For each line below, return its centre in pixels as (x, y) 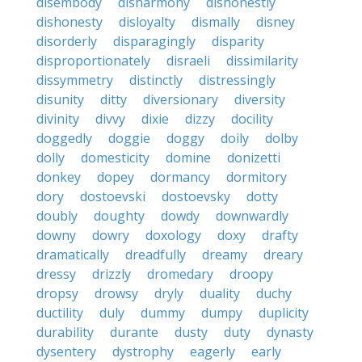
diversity (260, 99)
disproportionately (93, 61)
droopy (251, 274)
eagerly (213, 351)
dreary (283, 255)
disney (276, 22)
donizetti (254, 158)
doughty (119, 216)
